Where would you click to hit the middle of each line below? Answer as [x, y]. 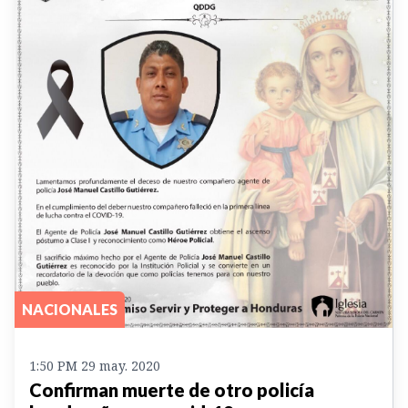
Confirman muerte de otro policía [172, 390]
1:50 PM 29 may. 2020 [95, 366]
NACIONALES [70, 310]
